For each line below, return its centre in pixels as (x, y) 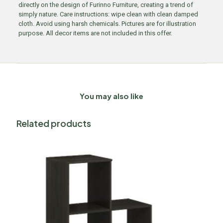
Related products (54, 123)
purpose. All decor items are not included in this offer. (95, 33)
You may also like (111, 96)
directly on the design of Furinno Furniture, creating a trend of (106, 5)
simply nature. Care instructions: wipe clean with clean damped (108, 14)
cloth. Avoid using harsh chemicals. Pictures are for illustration (107, 24)
